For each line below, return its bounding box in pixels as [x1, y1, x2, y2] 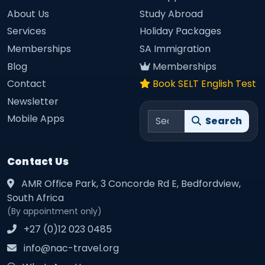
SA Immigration [140, 41, 211, 56]
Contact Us [7, 154, 69, 169]
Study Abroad [140, 7, 203, 21]
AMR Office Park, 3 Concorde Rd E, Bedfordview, [19, 176, 241, 190]
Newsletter [7, 94, 59, 108]
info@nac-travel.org [21, 241, 119, 255]
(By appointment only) [7, 205, 102, 217]
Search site [148, 109, 201, 123]
